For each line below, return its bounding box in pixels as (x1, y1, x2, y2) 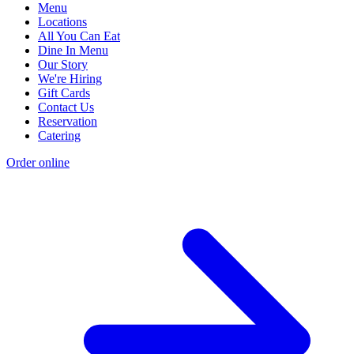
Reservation (38, 114, 97, 128)
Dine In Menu (38, 43, 108, 57)
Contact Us (38, 100, 94, 114)
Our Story (38, 57, 88, 71)
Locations (38, 14, 87, 28)
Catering (38, 128, 81, 142)
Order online (6, 155, 70, 169)
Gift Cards (38, 85, 90, 100)
